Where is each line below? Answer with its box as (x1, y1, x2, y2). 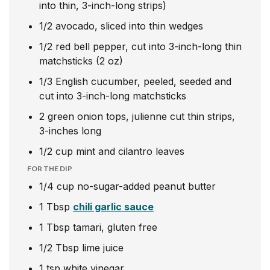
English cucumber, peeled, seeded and (55, 75, 231, 87)
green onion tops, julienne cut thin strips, (48, 110, 235, 122)
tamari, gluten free (73, 221, 157, 233)
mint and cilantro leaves (76, 145, 184, 157)
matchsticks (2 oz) (39, 55, 123, 67)
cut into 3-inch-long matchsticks (39, 90, 186, 102)
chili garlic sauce (73, 201, 154, 213)
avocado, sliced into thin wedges (55, 20, 203, 32)
